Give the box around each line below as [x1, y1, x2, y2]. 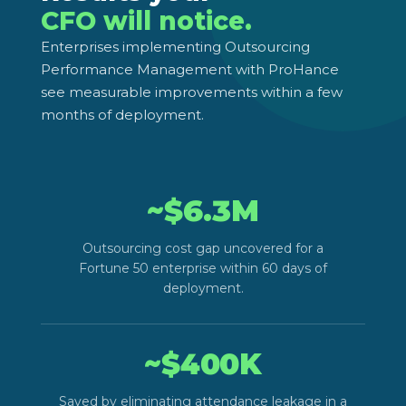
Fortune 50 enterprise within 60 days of [79, 259, 327, 276]
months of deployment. [41, 105, 204, 123]
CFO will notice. [41, 5, 252, 36]
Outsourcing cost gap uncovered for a [82, 239, 324, 256]
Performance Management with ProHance [41, 60, 339, 78]
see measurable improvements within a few [41, 82, 343, 101]
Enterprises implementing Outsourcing [41, 37, 310, 55]
